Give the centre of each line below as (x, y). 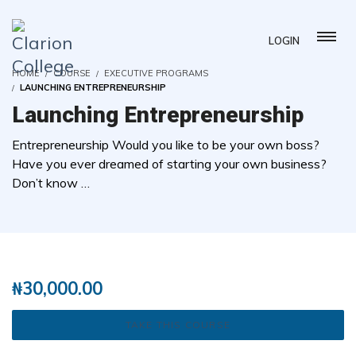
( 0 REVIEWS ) (162, 246)
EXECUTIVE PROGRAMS (156, 73)
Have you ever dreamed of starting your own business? (169, 164)
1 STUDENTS (251, 247)
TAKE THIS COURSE (178, 325)
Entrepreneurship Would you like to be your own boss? (166, 145)
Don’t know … (51, 183)
